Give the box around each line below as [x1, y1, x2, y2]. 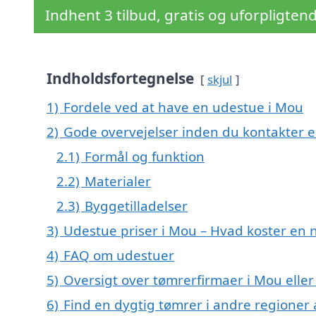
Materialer [85, 172, 151, 190]
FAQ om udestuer [63, 246, 174, 265]
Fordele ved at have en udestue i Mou [63, 98, 303, 116]
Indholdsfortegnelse [47, 68, 194, 89]
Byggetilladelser [85, 197, 188, 215]
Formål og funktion [85, 147, 205, 166]
